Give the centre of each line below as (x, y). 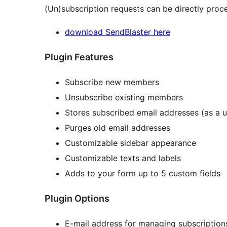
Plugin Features (79, 57)
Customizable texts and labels (123, 158)
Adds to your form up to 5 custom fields (143, 174)
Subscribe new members (112, 82)
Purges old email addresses (118, 128)
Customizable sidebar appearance (130, 143)
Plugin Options (77, 199)
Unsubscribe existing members (124, 98)
